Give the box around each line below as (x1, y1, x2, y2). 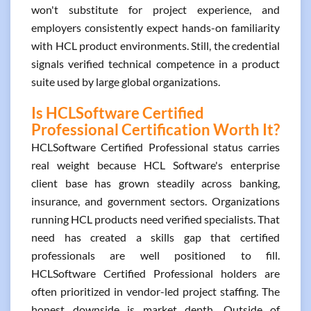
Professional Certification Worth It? (31, 120, 280, 139)
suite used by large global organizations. (31, 75, 220, 88)
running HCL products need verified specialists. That (31, 212, 280, 226)
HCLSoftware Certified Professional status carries (31, 140, 280, 153)
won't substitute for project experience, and (31, 3, 280, 16)
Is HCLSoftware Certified (31, 103, 204, 122)
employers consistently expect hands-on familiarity (31, 21, 280, 34)
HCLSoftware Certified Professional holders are (31, 267, 280, 280)
